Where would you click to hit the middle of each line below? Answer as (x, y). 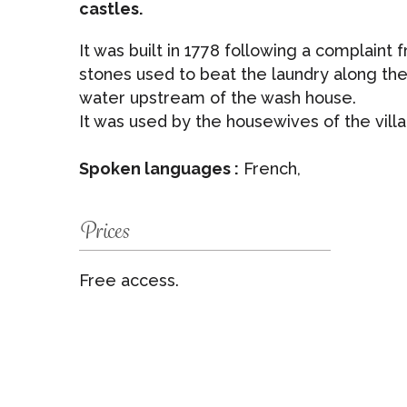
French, (270, 169)
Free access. (129, 280)
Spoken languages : (159, 169)
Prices (104, 230)
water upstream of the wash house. (218, 98)
